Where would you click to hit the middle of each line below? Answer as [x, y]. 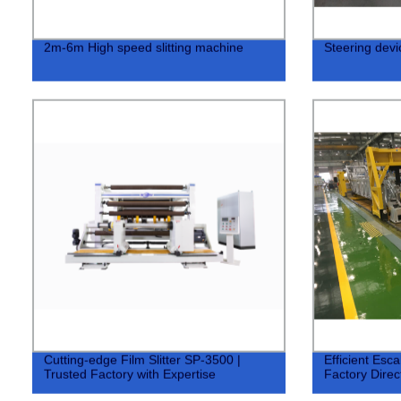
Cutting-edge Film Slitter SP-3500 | [142, 359]
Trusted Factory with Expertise [129, 374]
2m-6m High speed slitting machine [143, 47]
